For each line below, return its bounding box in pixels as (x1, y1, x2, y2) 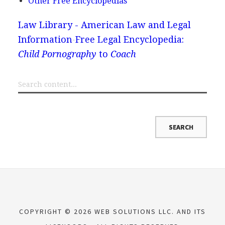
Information (18, 34, 72, 45)
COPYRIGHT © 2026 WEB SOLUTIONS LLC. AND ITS (19, 207, 206, 216)
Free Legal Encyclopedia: (75, 34, 184, 45)
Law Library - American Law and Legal (18, 20, 191, 30)
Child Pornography (18, 49, 96, 59)
